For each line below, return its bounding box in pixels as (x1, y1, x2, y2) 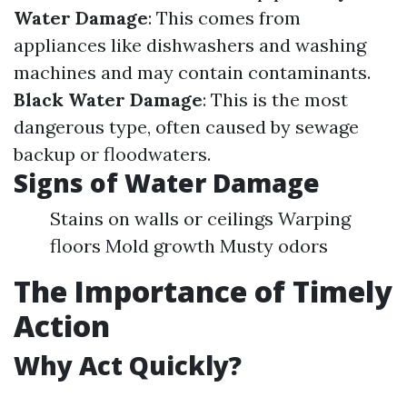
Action (14, 306, 110, 345)
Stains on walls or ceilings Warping (50, 207, 351, 230)
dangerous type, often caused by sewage (14, 115, 359, 138)
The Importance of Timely (14, 272, 392, 311)
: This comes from (148, 6, 301, 29)
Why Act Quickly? (14, 348, 242, 382)
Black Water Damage (14, 88, 203, 111)
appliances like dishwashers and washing (14, 34, 366, 56)
